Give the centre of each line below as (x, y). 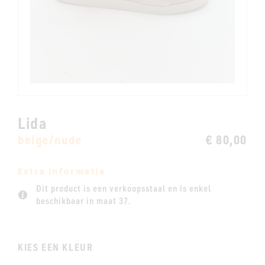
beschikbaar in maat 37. (84, 201)
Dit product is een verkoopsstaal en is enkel (124, 188)
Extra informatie (62, 172)
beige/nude (50, 139)
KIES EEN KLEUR (56, 247)
